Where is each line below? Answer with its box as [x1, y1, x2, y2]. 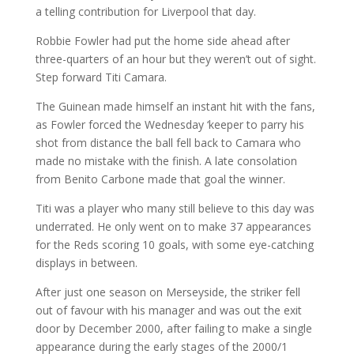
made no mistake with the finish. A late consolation [35, 153, 297, 168]
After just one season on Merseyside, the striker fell [35, 284, 300, 299]
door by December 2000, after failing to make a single [35, 321, 312, 336]
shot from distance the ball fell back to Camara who [35, 135, 301, 150]
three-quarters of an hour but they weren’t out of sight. [35, 51, 316, 66]
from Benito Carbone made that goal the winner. [35, 171, 285, 186]
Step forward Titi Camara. [35, 70, 167, 85]
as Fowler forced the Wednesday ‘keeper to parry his [35, 117, 304, 132]
